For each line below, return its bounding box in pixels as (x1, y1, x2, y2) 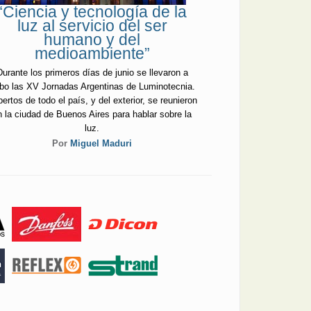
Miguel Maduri (70, 138, 133, 149)
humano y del (44, 31, 141, 49)
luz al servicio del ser (17, 17, 167, 35)
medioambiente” (34, 44, 150, 63)
